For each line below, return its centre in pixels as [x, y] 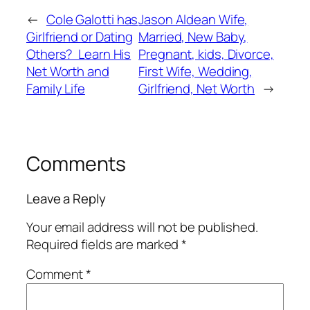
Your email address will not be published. [142, 227]
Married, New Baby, [193, 37]
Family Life [56, 89]
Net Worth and [68, 72]
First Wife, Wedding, [196, 72]
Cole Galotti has [92, 20]
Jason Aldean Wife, [193, 20]
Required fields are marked [104, 244]
